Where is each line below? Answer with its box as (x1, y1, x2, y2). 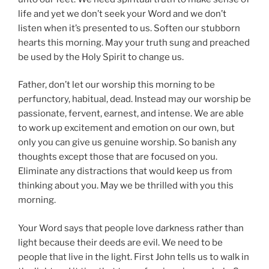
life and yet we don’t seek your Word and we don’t (18, 8, 226, 19)
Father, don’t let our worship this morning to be (18, 79, 215, 91)
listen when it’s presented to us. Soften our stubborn (18, 22, 240, 34)
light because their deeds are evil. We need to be (18, 237, 223, 248)
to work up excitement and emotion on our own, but (18, 122, 235, 134)
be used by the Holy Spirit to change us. (18, 51, 184, 62)
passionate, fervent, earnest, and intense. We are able (18, 108, 244, 119)
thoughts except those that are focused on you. (18, 151, 217, 163)
